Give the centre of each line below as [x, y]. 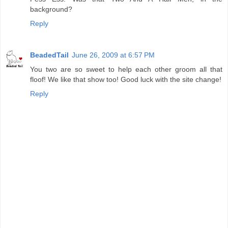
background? [51, 9]
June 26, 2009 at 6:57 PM [113, 55]
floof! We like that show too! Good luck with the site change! [126, 80]
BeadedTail [49, 55]
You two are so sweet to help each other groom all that [126, 69]
